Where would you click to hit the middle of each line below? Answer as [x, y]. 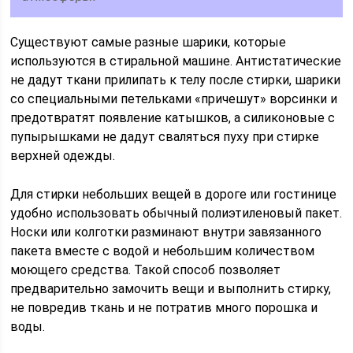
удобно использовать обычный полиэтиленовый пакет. [176, 213]
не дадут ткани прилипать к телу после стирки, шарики [176, 80]
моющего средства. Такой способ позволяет [146, 270]
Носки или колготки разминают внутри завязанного [166, 232]
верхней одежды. [63, 156]
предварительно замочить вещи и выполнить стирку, [171, 289]
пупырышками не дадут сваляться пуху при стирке [165, 137]
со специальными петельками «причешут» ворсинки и [174, 99]
